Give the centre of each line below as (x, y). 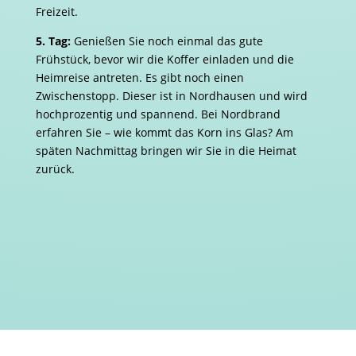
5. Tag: (53, 41)
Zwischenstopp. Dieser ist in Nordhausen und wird (171, 95)
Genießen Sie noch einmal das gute (166, 41)
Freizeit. (56, 11)
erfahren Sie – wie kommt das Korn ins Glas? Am (164, 132)
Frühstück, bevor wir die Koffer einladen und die (164, 59)
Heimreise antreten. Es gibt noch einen (139, 77)
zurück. (55, 168)
